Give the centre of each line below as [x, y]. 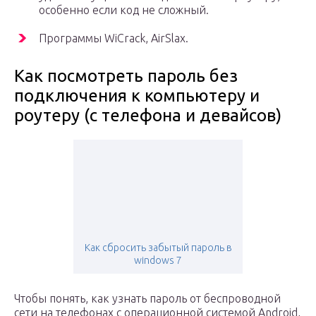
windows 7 [158, 261]
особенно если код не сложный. [124, 10]
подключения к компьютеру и [137, 96]
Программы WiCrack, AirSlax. [114, 38]
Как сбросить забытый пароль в [158, 248]
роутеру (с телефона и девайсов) [148, 116]
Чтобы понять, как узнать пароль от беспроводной [147, 299]
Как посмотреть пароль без [126, 76]
